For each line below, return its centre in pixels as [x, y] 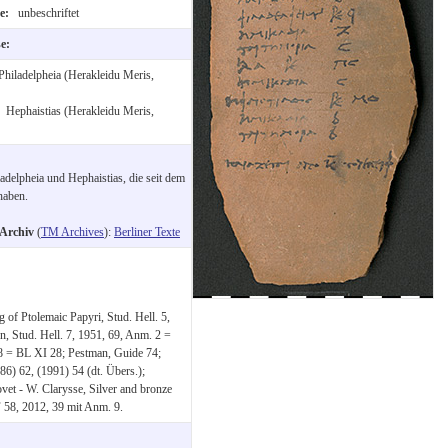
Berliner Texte [147, 231]
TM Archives [72, 231]
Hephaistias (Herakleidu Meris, [80, 110]
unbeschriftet [47, 12]
